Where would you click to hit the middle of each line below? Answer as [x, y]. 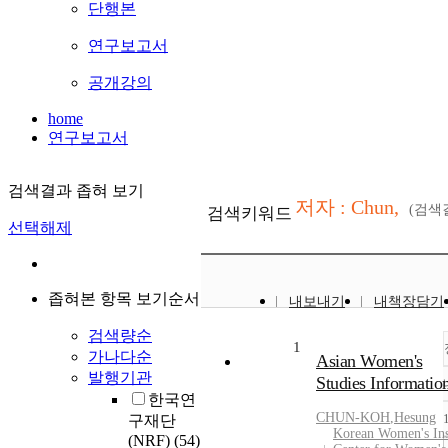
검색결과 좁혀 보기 [76, 191]
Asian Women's [369, 361]
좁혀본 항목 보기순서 [124, 299]
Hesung [415, 418]
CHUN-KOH [353, 418]
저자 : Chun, [349, 207]
